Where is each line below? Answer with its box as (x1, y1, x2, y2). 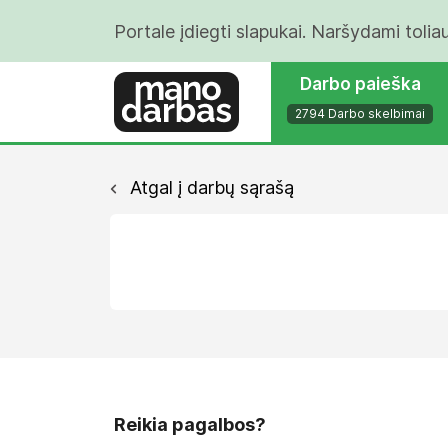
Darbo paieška (299, 74, 421, 94)
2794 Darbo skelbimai (295, 106, 425, 121)
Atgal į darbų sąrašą (125, 177, 294, 198)
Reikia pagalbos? (114, 414, 266, 435)
